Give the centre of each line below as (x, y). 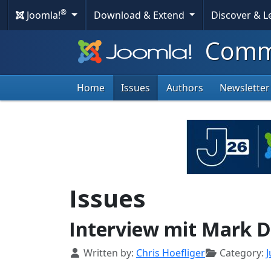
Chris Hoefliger (171, 253)
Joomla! (42, 15)
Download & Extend (140, 15)
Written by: (109, 253)
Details (85, 253)
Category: (242, 253)
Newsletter (245, 88)
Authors (185, 88)
